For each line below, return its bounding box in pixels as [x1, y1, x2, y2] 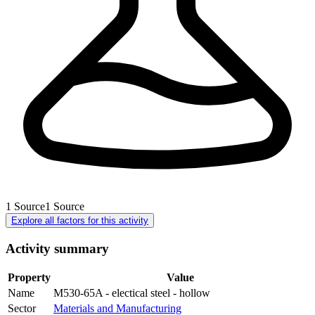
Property [8, 271, 51, 284]
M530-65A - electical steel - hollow [53, 287, 210, 300]
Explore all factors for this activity [11, 214, 148, 226]
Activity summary [6, 240, 109, 256]
